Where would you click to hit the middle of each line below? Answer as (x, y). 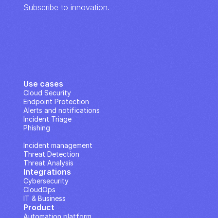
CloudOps (39, 190)
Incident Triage (47, 119)
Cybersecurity (46, 181)
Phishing (37, 128)
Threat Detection (51, 154)
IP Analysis (40, 136)
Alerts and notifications (62, 110)
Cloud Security (47, 93)
